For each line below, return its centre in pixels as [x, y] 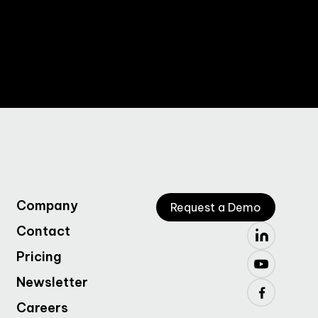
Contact [43, 231]
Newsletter [52, 282]
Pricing [39, 257]
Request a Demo [216, 207]
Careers [42, 308]
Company [47, 205]
